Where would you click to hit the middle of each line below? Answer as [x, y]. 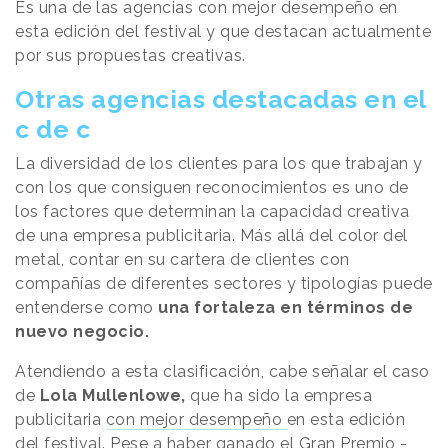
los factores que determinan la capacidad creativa [212, 211]
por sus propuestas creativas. [130, 55]
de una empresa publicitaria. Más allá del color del [211, 235]
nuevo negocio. [84, 331]
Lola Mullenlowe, [114, 395]
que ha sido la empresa [281, 395]
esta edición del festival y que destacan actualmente [223, 31]
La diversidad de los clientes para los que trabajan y [219, 163]
